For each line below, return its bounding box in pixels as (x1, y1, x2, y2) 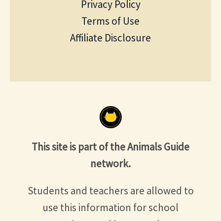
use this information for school (42, 200, 179, 214)
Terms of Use (81, 14, 140, 28)
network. (90, 156, 131, 170)
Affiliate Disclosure (70, 31, 151, 44)
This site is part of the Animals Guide (32, 140, 189, 153)
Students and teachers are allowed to (27, 184, 194, 197)
